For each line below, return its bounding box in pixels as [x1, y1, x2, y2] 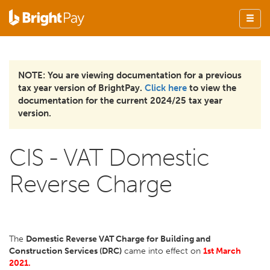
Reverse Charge [9, 169, 172, 198]
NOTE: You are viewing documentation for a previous [18, 70, 242, 81]
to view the [187, 83, 236, 93]
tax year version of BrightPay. [18, 83, 145, 93]
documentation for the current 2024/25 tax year [18, 95, 222, 106]
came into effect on [122, 246, 203, 256]
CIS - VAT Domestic [9, 143, 209, 172]
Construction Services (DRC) [9, 246, 122, 256]
